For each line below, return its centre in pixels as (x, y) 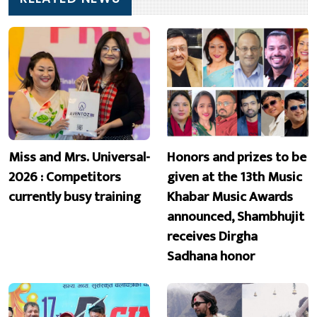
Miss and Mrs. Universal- (79, 157)
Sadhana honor (211, 256)
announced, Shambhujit (236, 216)
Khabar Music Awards (230, 196)
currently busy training (75, 196)
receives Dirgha (212, 236)
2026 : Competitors (65, 177)
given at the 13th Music (235, 177)
